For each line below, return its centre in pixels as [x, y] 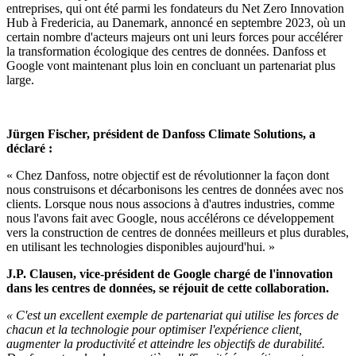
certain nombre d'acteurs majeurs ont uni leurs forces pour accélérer [174, 37]
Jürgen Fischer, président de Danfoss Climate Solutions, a [161, 133]
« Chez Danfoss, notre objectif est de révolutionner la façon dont [168, 175]
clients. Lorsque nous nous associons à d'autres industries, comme [170, 203]
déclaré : [31, 148]
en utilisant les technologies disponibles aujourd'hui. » [141, 246]
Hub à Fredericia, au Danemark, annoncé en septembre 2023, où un [176, 22]
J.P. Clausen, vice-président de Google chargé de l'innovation [170, 273]
